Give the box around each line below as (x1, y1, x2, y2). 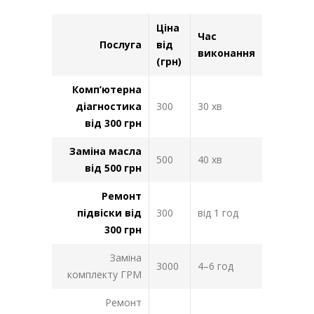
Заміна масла (69, 144, 142, 158)
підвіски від (77, 206, 142, 220)
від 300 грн (85, 116, 142, 130)
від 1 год (198, 206, 238, 220)
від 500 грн (85, 161, 142, 175)
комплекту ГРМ (67, 268, 142, 282)
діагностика (76, 100, 142, 114)
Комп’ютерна (72, 83, 142, 97)
